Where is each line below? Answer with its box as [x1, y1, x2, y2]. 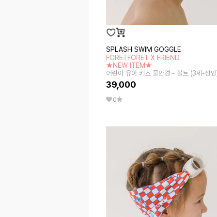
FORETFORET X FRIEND [106, 54, 180, 62]
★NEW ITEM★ [106, 62, 153, 69]
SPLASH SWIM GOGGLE [106, 46, 182, 53]
